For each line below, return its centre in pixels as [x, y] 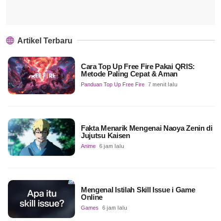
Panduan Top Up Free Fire [112, 84]
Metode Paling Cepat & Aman [129, 74]
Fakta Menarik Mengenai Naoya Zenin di [147, 128]
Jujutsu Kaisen [105, 136]
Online [92, 197]
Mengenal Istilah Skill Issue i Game [138, 190]
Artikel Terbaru [44, 40]
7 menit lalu [163, 84]
